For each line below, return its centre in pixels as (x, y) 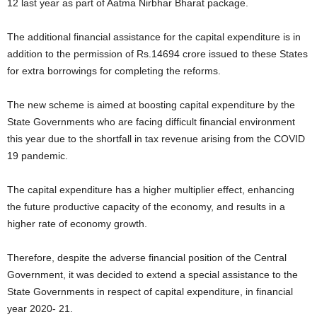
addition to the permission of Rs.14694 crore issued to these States (157, 54)
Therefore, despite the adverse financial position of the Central (147, 258)
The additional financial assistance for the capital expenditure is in (154, 37)
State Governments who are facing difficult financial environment (151, 122)
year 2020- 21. (40, 309)
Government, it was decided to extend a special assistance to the (152, 275)
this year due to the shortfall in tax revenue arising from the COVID (156, 139)
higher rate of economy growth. (79, 224)
